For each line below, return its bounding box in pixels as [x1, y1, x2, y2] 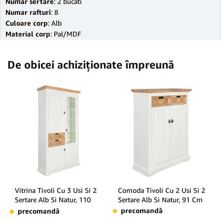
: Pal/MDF [50, 30, 81, 38]
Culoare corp [5, 19, 48, 27]
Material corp [5, 30, 50, 38]
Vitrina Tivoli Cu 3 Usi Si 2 [15, 186, 97, 194]
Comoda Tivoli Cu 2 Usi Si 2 [118, 186, 205, 194]
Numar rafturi [5, 8, 51, 16]
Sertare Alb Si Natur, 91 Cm [118, 195, 203, 204]
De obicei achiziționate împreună [7, 58, 174, 71]
